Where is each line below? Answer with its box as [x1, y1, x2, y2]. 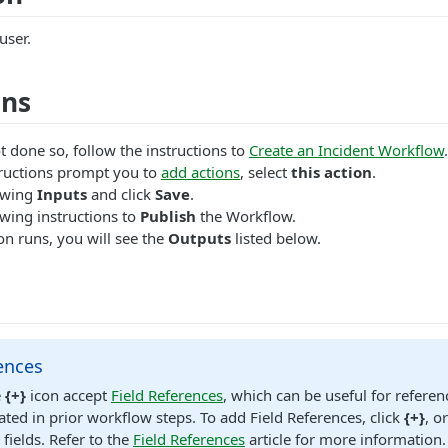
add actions [161, 162, 240, 183]
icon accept [25, 385, 111, 406]
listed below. [231, 228, 321, 249]
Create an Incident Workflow [249, 140, 444, 161]
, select [240, 162, 291, 183]
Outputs [168, 228, 231, 249]
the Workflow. [196, 206, 296, 227]
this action [291, 162, 372, 183]
